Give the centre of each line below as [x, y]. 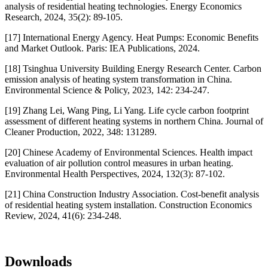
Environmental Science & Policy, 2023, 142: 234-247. [107, 90]
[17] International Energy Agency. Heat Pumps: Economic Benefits [132, 37]
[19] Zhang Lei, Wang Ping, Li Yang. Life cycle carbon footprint [127, 110]
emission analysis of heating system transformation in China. [118, 79]
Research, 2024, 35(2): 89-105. [64, 17]
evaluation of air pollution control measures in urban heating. [119, 163]
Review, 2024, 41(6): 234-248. [63, 215]
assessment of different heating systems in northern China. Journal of [134, 121]
